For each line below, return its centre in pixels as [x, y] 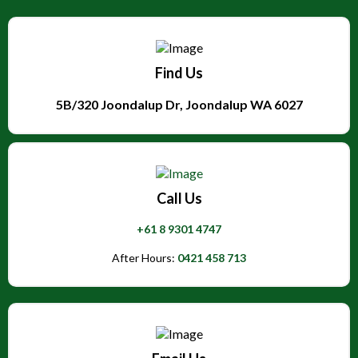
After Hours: [145, 257]
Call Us [179, 198]
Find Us [179, 72]
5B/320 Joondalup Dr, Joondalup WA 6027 [179, 104]
